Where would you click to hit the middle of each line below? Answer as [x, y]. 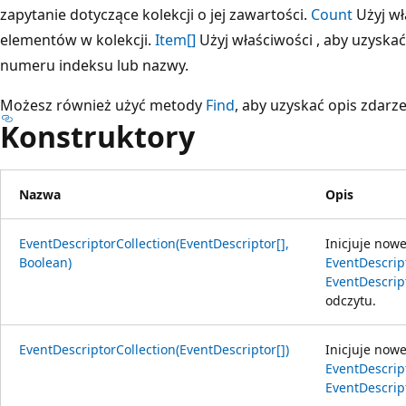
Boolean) [45, 262]
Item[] [175, 39]
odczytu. [351, 300]
